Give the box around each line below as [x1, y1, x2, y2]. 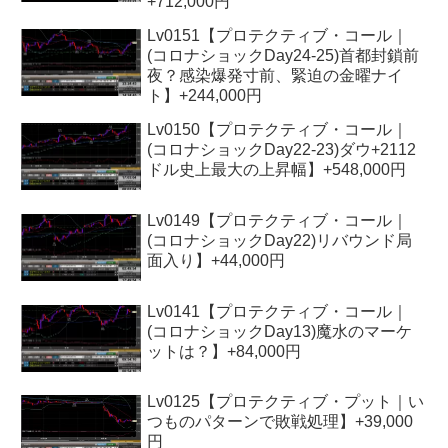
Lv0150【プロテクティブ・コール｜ [147, 120, 409, 138]
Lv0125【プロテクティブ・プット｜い [147, 393, 425, 411]
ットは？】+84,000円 [147, 342, 302, 360]
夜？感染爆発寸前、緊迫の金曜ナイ [147, 66, 404, 84]
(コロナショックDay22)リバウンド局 [147, 231, 413, 249]
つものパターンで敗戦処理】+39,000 [147, 413, 414, 431]
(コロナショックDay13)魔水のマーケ [147, 322, 413, 340]
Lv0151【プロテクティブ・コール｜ [147, 26, 409, 44]
